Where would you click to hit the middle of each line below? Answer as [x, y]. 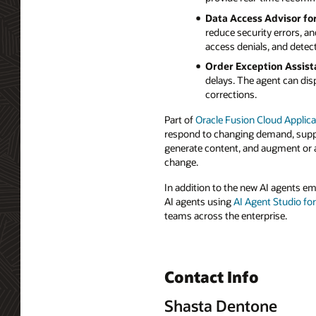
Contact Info [212, 276]
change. [181, 162]
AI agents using [199, 201]
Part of [180, 120]
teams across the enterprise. [226, 215]
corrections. [231, 95]
